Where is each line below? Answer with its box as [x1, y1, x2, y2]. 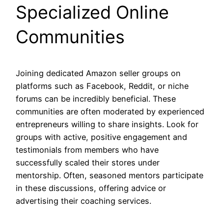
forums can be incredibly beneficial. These [16, 93, 176, 104]
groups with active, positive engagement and [16, 132, 187, 142]
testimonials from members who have [16, 144, 159, 155]
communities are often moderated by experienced [16, 106, 204, 116]
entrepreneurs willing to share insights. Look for [16, 119, 198, 129]
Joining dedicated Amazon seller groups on [16, 68, 181, 78]
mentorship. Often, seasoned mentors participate [16, 170, 203, 180]
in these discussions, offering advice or [16, 183, 166, 193]
